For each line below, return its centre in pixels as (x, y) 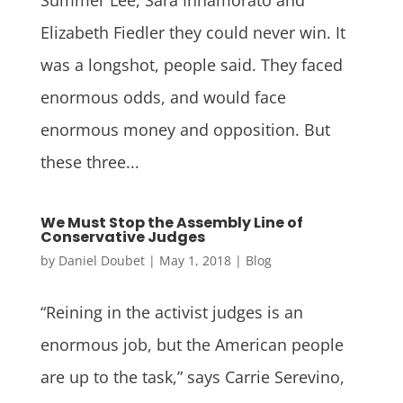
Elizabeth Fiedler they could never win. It (193, 32)
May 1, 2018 (195, 260)
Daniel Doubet (101, 260)
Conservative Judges (122, 237)
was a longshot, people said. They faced (191, 64)
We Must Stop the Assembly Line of (171, 222)
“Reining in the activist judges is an (171, 312)
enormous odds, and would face (163, 97)
